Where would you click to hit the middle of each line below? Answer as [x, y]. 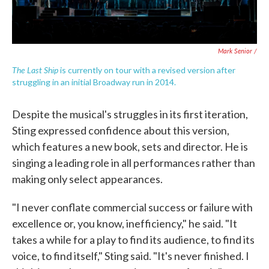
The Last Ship [35, 70]
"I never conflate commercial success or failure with [132, 207]
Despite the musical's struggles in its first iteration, [130, 114]
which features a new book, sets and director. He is [130, 147]
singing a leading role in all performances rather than [134, 163]
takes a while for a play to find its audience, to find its [133, 240]
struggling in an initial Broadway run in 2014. [94, 82]
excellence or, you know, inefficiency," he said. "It [125, 223]
